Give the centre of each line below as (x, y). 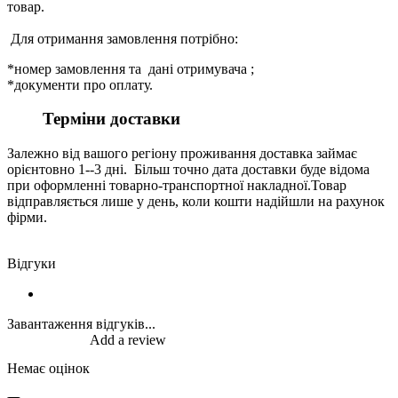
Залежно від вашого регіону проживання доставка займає (182, 154)
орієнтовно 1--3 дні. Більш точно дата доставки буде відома (188, 170)
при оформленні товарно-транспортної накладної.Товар (177, 186)
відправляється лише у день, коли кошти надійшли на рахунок (196, 202)
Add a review (128, 340)
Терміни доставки (111, 119)
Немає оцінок (48, 369)
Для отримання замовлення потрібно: (123, 38)
